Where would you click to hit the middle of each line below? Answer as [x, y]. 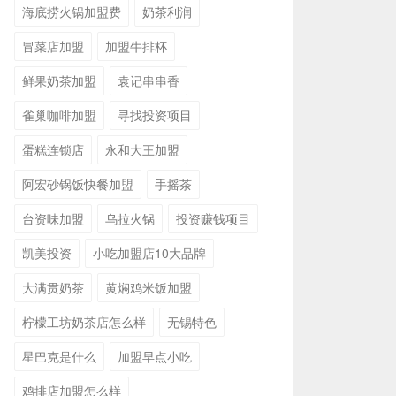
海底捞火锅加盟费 [72, 11]
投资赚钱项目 [213, 218]
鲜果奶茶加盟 [59, 80]
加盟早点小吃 [155, 356]
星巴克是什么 [59, 356]
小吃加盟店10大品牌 [149, 253]
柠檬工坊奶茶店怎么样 [84, 322]
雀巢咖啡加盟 [59, 115]
